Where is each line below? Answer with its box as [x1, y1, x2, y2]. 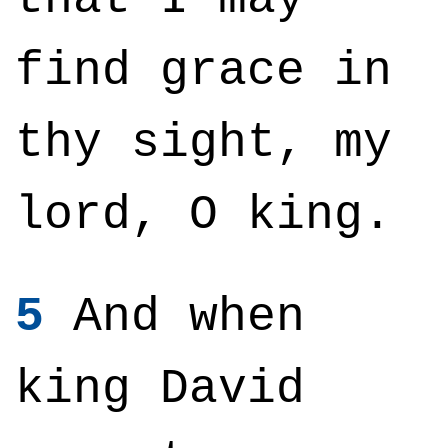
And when [44, 290, 305, 344]
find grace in [15, 44, 392, 98]
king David [15, 362, 305, 416]
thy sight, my [15, 116, 392, 170]
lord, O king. [15, 188, 392, 242]
